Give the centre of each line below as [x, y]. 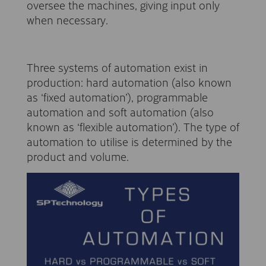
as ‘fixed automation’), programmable [117, 97]
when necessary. [67, 20]
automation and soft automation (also [120, 112]
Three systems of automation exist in [117, 67]
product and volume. [78, 156]
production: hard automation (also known [129, 82]
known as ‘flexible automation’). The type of [133, 126]
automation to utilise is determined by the [129, 141]
